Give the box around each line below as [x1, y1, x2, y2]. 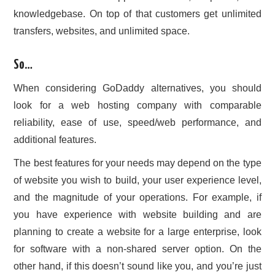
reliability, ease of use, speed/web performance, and [14, 117, 261, 128]
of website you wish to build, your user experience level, [14, 174, 261, 185]
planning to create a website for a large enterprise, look [14, 226, 261, 237]
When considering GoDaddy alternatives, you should [14, 82, 261, 93]
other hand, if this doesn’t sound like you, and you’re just [14, 260, 261, 271]
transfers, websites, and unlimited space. [14, 25, 190, 36]
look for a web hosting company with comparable [14, 99, 261, 110]
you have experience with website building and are [14, 209, 261, 220]
